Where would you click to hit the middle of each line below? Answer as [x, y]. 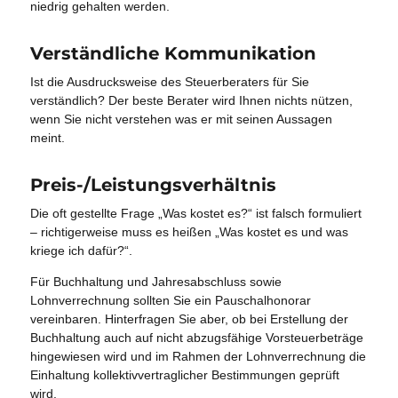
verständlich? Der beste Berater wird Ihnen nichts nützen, [192, 100]
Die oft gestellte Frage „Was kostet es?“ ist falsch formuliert [196, 213]
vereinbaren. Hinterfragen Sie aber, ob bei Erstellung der [190, 318]
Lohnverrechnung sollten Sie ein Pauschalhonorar [171, 300]
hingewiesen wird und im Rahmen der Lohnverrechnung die [199, 356]
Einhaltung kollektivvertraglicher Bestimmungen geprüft [185, 374]
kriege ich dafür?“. [82, 250]
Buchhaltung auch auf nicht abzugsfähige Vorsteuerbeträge [197, 337]
